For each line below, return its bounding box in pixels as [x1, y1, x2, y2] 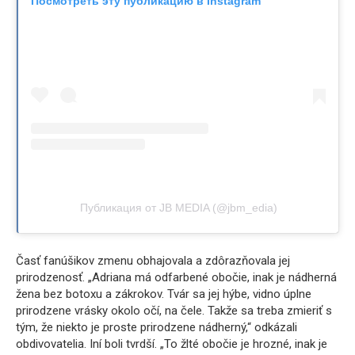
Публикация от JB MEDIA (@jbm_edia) [79, 200, 277, 214]
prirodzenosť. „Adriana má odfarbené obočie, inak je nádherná [16, 269, 337, 284]
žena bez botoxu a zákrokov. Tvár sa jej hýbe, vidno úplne [16, 286, 311, 301]
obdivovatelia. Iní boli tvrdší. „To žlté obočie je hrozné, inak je [16, 336, 327, 351]
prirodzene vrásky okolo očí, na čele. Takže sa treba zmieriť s [16, 303, 332, 318]
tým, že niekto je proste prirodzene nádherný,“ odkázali [16, 319, 297, 334]
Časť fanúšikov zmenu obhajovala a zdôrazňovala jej [16, 253, 290, 268]
